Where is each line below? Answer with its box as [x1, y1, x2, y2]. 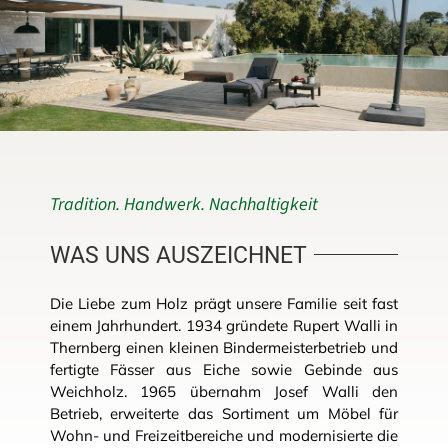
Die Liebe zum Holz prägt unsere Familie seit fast [49, 293, 399, 313]
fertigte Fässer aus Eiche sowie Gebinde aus [49, 359, 399, 379]
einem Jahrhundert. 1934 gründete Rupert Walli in [49, 315, 399, 335]
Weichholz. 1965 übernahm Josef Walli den [49, 381, 399, 401]
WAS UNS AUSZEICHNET [49, 240, 307, 269]
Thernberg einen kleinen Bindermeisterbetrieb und [49, 337, 399, 357]
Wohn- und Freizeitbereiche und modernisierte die [49, 425, 399, 445]
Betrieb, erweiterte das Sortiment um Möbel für [49, 403, 399, 423]
